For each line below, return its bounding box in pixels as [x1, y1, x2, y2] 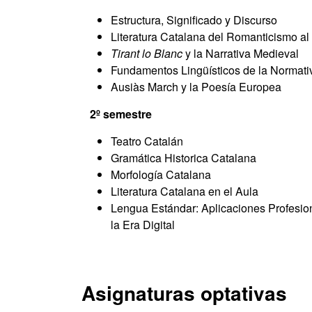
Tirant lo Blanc [111, 45, 182, 61]
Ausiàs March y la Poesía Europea [111, 79, 281, 95]
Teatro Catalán [111, 133, 183, 149]
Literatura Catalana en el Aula [111, 183, 258, 199]
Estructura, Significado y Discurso [111, 12, 277, 28]
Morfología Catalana [111, 166, 211, 182]
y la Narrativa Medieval [182, 45, 299, 61]
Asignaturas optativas [81, 279, 287, 307]
